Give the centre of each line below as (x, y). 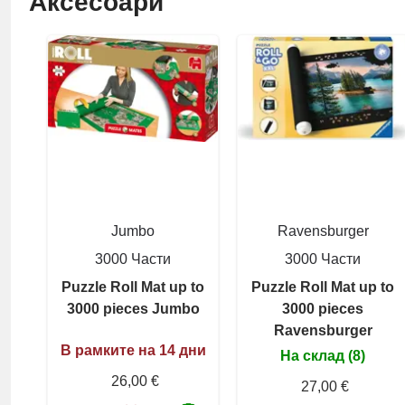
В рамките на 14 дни (133, 350)
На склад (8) (323, 355)
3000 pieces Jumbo (133, 308)
